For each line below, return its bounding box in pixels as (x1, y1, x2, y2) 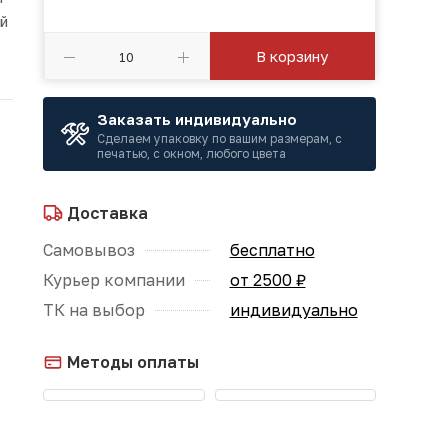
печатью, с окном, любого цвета (97, 146, 286, 161)
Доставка (63, 203, 148, 223)
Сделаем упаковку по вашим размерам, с (97, 131, 342, 146)
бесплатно (229, 240, 315, 260)
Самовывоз (43, 240, 135, 260)
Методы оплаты (63, 352, 199, 372)
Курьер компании (43, 270, 185, 290)
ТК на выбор (43, 300, 145, 320)
